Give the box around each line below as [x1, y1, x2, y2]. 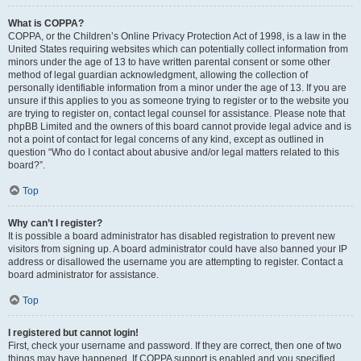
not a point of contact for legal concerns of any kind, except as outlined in [8, 134, 324, 145]
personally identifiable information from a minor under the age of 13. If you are [8, 82, 346, 93]
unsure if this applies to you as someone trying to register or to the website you [8, 95, 349, 106]
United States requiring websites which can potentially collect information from [8, 44, 348, 55]
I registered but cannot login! [8, 327, 139, 338]
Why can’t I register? [8, 218, 102, 229]
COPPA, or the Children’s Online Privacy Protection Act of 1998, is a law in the [8, 31, 346, 42]
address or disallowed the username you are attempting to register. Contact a [8, 256, 343, 268]
